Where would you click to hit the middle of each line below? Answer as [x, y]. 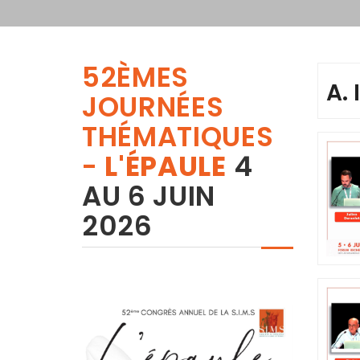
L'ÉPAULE [166, 167]
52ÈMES [136, 78]
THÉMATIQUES [178, 137]
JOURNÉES [153, 107]
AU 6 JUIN [149, 196]
